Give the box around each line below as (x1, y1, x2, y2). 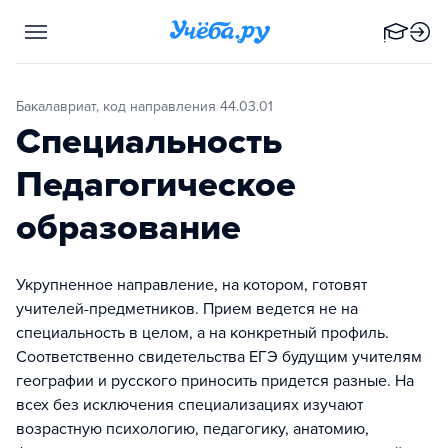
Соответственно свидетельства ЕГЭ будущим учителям (16, 347, 422, 367)
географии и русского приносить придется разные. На (16, 371, 414, 391)
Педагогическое (16, 163, 296, 206)
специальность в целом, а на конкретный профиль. (16, 323, 389, 343)
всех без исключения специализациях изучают (16, 395, 363, 415)
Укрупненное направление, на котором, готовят (16, 275, 367, 295)
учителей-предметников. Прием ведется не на (16, 299, 358, 319)
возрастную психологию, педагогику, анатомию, (16, 419, 369, 439)
